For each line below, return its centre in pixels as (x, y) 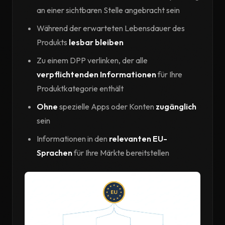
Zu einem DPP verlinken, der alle (92, 60)
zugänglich (176, 106)
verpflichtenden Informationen (96, 74)
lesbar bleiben (96, 42)
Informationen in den (73, 139)
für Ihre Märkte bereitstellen (121, 153)
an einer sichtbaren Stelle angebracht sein (108, 10)
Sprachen (54, 153)
